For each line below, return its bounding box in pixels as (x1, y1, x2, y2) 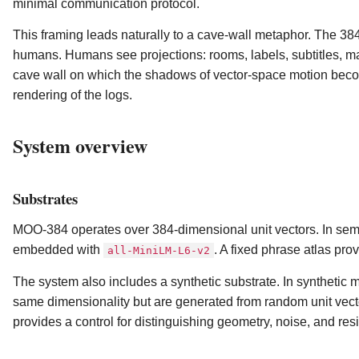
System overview (13, 131, 147, 160)
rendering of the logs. (13, 88, 132, 103)
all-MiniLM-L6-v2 (107, 244, 210, 257)
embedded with (13, 243, 103, 257)
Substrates (13, 188, 78, 210)
